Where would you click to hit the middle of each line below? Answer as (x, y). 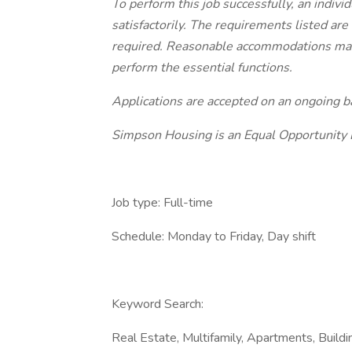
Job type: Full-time (162, 203)
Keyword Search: (158, 304)
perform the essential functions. (202, 68)
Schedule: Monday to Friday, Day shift (214, 236)
